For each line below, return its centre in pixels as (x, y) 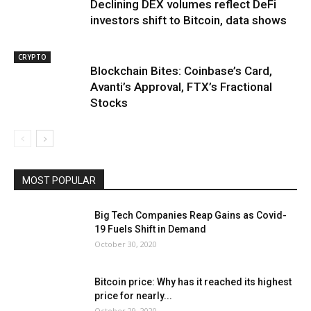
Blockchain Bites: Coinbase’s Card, (181, 71)
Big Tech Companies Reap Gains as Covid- (191, 215)
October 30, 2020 (126, 244)
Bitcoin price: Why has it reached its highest (193, 282)
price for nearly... (133, 296)
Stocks (109, 103)
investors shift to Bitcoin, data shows (188, 20)
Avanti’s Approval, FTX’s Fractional (181, 87)
